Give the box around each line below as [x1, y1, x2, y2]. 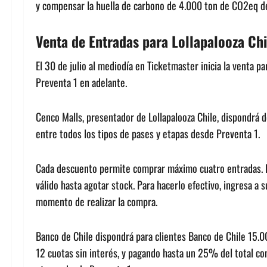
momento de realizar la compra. [36, 194, 157, 209]
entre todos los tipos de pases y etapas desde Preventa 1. [36, 126, 260, 141]
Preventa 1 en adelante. [36, 74, 127, 90]
